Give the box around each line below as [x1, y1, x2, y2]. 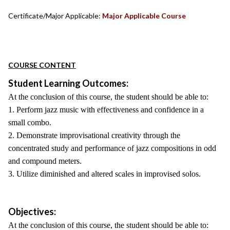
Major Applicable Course [102, 11, 186, 20]
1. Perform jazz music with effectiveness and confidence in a [8, 105, 204, 114]
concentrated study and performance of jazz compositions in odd [8, 144, 216, 152]
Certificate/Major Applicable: [8, 11, 101, 20]
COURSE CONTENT [8, 61, 76, 69]
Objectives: [8, 206, 56, 217]
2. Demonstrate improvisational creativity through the [8, 131, 180, 140]
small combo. [8, 118, 51, 127]
